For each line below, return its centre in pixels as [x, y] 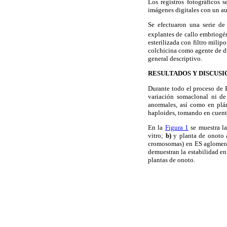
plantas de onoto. [172, 160]
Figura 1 [177, 127]
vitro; [157, 135]
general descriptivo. [175, 59]
